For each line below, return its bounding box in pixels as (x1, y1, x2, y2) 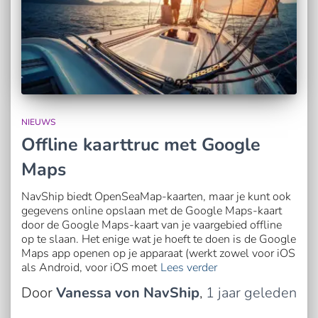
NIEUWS (21, 116, 55, 128)
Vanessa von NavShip (56, 283, 199, 302)
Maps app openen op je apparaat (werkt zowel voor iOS (21, 245, 295, 261)
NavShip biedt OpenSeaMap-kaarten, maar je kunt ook (21, 188, 291, 204)
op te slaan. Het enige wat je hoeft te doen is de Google (21, 231, 296, 247)
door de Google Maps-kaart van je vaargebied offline (21, 216, 282, 233)
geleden (241, 283, 297, 302)
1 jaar (206, 283, 241, 302)
